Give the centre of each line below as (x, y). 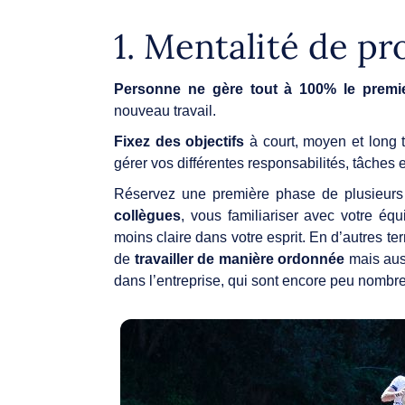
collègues (147, 215)
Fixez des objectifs (179, 141)
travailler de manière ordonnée (240, 259)
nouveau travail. (167, 110)
